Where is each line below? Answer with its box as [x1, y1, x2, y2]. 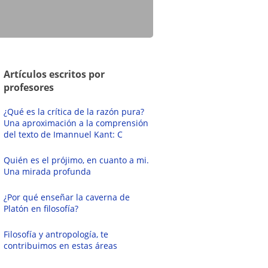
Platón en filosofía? [4, 203, 79, 214]
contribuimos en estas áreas [4, 240, 118, 251]
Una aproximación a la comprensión [4, 117, 149, 129]
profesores [4, 81, 54, 94]
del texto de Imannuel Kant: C [4, 129, 123, 140]
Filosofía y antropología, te [4, 229, 109, 240]
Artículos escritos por [4, 68, 105, 81]
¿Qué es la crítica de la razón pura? [4, 106, 145, 117]
